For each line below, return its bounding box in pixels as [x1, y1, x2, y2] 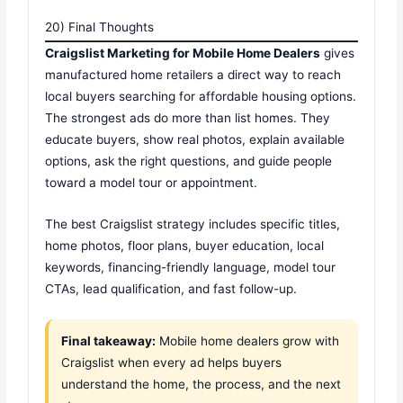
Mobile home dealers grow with [156, 333, 340, 348]
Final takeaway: [61, 333, 157, 348]
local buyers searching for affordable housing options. [45, 88, 357, 103]
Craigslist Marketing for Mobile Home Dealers [45, 45, 321, 60]
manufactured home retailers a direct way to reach [45, 67, 342, 82]
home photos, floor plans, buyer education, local [45, 237, 325, 253]
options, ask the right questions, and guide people [45, 153, 333, 168]
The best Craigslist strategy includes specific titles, [45, 216, 341, 231]
